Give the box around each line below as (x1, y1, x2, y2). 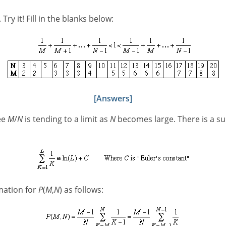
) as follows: (59, 184, 103, 195)
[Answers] (94, 93, 132, 104)
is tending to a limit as (22, 114, 110, 125)
